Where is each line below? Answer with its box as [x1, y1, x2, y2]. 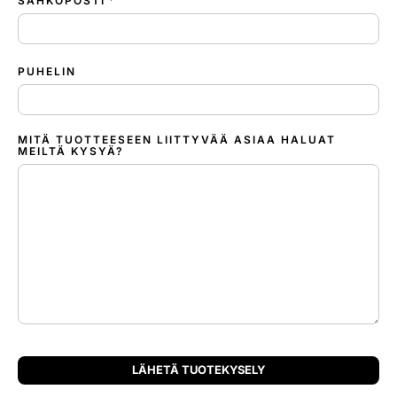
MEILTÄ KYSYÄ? [18, 144, 124, 158]
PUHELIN [18, 64, 76, 78]
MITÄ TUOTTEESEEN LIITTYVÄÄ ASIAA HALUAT [18, 132, 336, 146]
